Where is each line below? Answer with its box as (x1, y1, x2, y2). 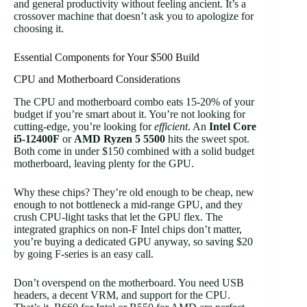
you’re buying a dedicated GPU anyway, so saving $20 (14, 236, 253, 248)
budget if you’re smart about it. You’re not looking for (14, 108, 245, 121)
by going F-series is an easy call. (14, 248, 153, 260)
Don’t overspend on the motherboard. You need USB (14, 277, 244, 289)
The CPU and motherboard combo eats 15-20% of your (14, 96, 254, 108)
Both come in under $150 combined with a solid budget (14, 145, 254, 158)
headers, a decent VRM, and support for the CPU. (14, 289, 230, 302)
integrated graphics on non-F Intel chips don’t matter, (14, 223, 242, 236)
